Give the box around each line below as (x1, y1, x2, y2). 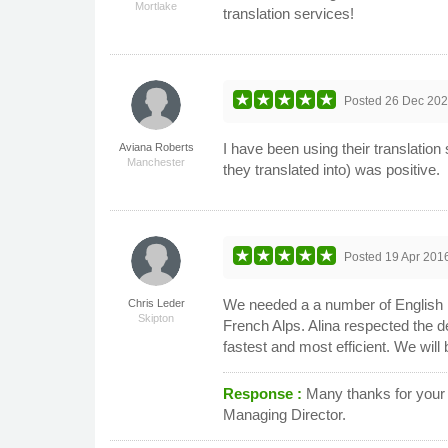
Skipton (138, 311, 175, 324)
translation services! (223, 4, 355, 22)
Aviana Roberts (118, 140, 194, 153)
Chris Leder (127, 296, 185, 309)
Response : (223, 384, 307, 402)
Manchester (127, 155, 186, 168)
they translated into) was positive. (223, 160, 441, 178)
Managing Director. (223, 405, 347, 423)
